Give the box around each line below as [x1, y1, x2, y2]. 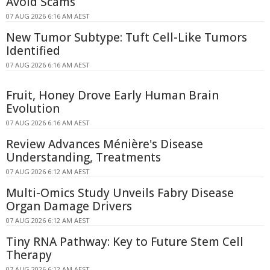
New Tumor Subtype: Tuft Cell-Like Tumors [6, 30, 247, 46]
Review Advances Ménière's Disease [6, 136, 203, 152]
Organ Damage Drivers [6, 198, 132, 215]
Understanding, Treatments [6, 149, 161, 166]
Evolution [6, 101, 60, 117]
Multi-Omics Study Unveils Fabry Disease [6, 185, 234, 201]
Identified [6, 43, 60, 59]
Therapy [6, 247, 52, 263]
